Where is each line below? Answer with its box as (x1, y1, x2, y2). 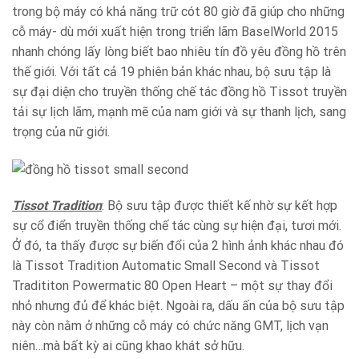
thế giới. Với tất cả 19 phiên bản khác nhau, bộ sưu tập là (12, 63, 331, 79)
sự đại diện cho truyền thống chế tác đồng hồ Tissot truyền (12, 83, 347, 99)
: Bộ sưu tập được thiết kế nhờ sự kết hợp (102, 198, 337, 214)
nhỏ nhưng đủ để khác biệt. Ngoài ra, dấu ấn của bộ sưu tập (12, 298, 345, 314)
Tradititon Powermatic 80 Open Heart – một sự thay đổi (12, 278, 333, 294)
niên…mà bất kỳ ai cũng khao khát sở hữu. (12, 338, 244, 354)
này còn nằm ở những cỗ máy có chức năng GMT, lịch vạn (12, 318, 329, 334)
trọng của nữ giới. (12, 123, 110, 139)
